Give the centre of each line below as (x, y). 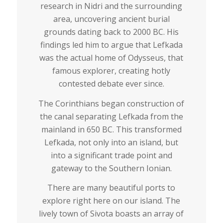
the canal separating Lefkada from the (111, 116)
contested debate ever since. (111, 83)
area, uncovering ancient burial (111, 19)
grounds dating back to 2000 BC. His (111, 32)
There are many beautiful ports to (111, 188)
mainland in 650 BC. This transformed (111, 129)
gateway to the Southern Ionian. (111, 168)
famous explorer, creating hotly (111, 70)
